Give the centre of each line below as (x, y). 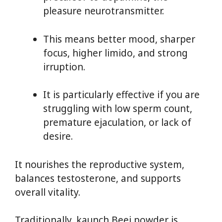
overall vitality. (48, 192)
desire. (58, 137)
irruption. (64, 67)
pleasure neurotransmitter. (104, 11)
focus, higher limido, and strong (115, 53)
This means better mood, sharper (119, 39)
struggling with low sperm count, (118, 109)
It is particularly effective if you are (121, 95)
